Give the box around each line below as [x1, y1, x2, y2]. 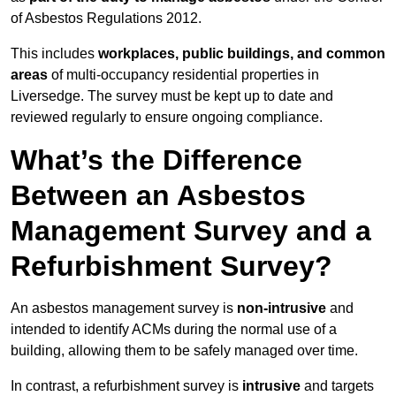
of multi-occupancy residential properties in [48, 67, 319, 83]
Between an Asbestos [11, 179, 306, 212]
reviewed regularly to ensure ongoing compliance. [11, 110, 323, 126]
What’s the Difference [11, 144, 302, 177]
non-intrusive [237, 301, 326, 316]
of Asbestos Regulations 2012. [11, 11, 202, 27]
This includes [11, 46, 98, 62]
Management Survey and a [11, 215, 371, 247]
